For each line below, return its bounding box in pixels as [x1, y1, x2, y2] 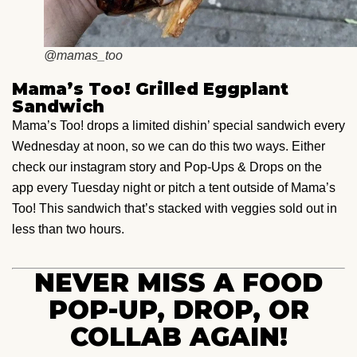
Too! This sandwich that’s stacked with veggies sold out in [12, 201, 337, 215]
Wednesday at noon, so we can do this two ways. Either [12, 139, 325, 153]
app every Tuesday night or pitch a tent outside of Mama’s [12, 180, 335, 194]
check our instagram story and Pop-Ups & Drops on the [12, 159, 322, 174]
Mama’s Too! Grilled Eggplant [12, 78, 288, 99]
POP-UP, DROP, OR [48, 293, 309, 325]
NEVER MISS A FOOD [34, 266, 323, 298]
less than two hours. [12, 222, 124, 236]
